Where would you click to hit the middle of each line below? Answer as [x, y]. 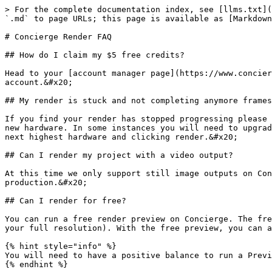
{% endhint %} [36, 264]
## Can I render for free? [66, 201]
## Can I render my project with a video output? [119, 155]
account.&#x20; [39, 82]
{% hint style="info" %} [61, 246]
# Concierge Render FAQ [58, 37]
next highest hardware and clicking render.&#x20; [121, 137]
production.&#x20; [46, 182]
